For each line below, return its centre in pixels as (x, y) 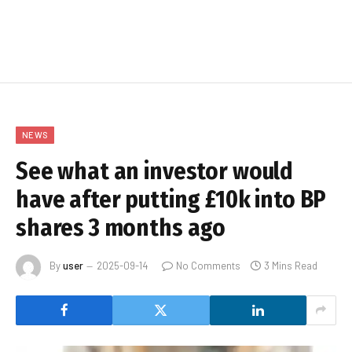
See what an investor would (155, 171)
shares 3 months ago (121, 227)
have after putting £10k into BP (171, 199)
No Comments (208, 266)
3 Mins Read (291, 266)
